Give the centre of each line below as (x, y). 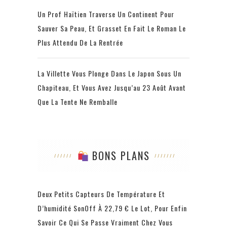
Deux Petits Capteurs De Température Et (101, 194)
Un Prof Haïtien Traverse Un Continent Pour (106, 14)
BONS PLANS (119, 156)
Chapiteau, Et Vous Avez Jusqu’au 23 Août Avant (112, 88)
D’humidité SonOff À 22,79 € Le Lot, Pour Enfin (112, 208)
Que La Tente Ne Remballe (78, 102)
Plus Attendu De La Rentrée (80, 43)
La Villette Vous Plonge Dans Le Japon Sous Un (109, 73)
